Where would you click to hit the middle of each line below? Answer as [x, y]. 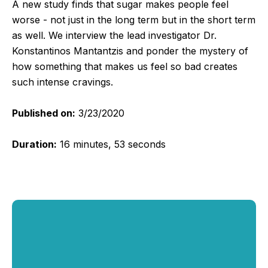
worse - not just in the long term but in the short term [134, 19]
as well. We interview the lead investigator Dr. [114, 35]
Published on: [44, 113]
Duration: [34, 144]
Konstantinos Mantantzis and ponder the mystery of [130, 51]
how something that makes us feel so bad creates [125, 66]
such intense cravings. [63, 82]
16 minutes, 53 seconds [111, 144]
